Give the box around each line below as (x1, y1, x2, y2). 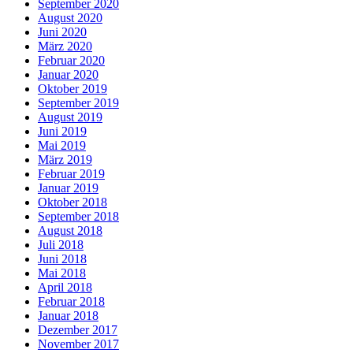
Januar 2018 (38, 309, 98, 322)
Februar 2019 (38, 167, 105, 180)
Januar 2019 (38, 181, 98, 195)
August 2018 (38, 224, 102, 237)
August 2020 (38, 11, 102, 24)
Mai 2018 (38, 266, 86, 280)
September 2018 (38, 210, 119, 223)
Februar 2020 (38, 54, 105, 67)
